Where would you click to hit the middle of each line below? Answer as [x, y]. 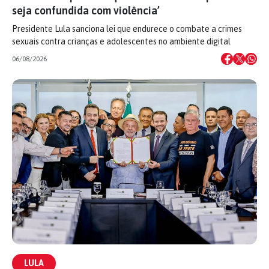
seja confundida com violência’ [86, 11]
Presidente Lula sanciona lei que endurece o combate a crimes [127, 29]
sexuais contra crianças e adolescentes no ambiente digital [121, 41]
